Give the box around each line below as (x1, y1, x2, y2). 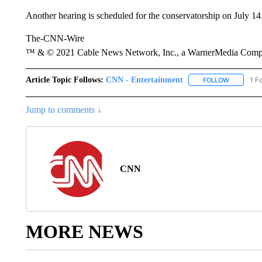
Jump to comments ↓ (25, 104, 102, 115)
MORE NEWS (25, 220, 143, 242)
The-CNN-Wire (25, 33, 84, 43)
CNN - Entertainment (105, 75, 183, 84)
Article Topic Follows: (25, 75, 104, 84)
